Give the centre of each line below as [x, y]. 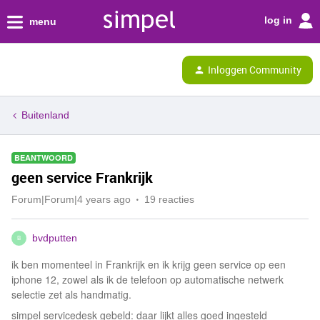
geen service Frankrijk [82, 177]
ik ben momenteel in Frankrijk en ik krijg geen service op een [149, 264]
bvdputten [55, 238]
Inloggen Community [255, 69]
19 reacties [169, 199]
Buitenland [45, 115]
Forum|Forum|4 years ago [71, 199]
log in [280, 20]
